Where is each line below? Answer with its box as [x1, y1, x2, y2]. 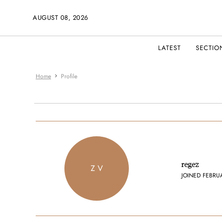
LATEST [158, 43, 181, 53]
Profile [61, 72, 77, 81]
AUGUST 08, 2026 [33, 13, 88, 22]
